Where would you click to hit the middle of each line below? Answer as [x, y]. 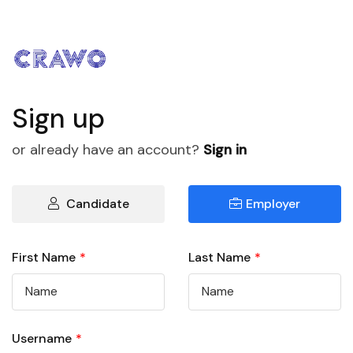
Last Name [219, 257]
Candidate [96, 203]
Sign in [225, 149]
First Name [44, 257]
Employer [273, 203]
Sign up [58, 119]
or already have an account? [108, 149]
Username [42, 338]
